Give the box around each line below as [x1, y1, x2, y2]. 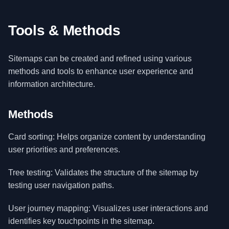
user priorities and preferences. [8, 145, 120, 154]
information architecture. [8, 80, 95, 88]
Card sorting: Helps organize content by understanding [8, 132, 205, 141]
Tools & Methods [8, 22, 121, 38]
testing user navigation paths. [8, 181, 114, 190]
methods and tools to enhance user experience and [8, 67, 193, 76]
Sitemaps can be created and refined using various [8, 54, 192, 63]
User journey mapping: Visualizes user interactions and [8, 204, 208, 213]
